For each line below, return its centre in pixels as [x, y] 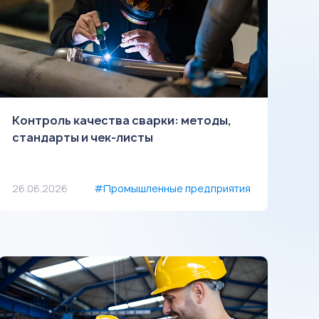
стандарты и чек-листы [83, 137]
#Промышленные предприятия [172, 188]
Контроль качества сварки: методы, [122, 120]
